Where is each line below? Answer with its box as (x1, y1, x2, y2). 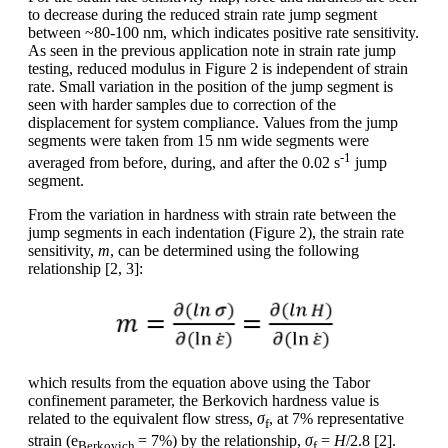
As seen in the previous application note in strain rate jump (28, 41, 396, 59)
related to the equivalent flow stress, (28, 410, 257, 428)
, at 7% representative (269, 410, 404, 428)
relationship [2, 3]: (28, 260, 143, 278)
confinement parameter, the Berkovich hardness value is (28, 392, 379, 410)
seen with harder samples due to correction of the (28, 95, 336, 113)
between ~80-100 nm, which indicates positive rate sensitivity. (28, 23, 419, 41)
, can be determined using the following (110, 242, 359, 260)
